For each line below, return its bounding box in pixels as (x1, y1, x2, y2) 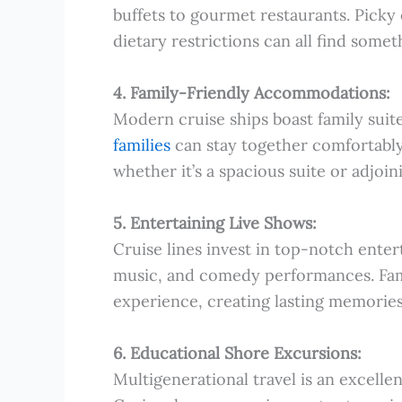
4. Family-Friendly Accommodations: (113, 83, 390, 104)
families (113, 135, 170, 156)
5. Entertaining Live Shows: (113, 212, 317, 233)
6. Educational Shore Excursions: (113, 342, 362, 363)
